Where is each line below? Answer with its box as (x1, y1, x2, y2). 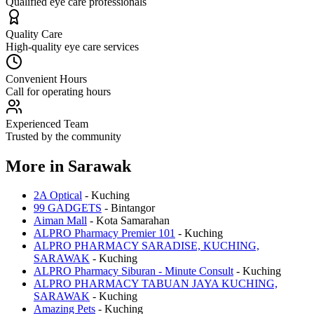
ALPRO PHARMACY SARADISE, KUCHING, (34, 240, 259, 252)
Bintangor (111, 202, 155, 214)
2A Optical (34, 189, 82, 202)
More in (6, 156, 68, 175)
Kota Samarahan (96, 214, 170, 227)
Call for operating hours (6, 85, 111, 97)
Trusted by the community (6, 130, 121, 142)
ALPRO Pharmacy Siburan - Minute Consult (34, 265, 233, 278)
